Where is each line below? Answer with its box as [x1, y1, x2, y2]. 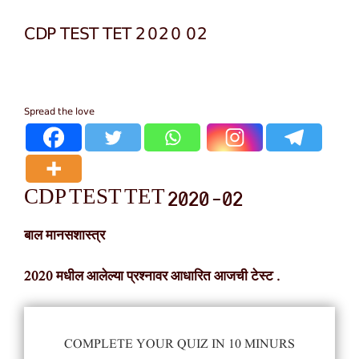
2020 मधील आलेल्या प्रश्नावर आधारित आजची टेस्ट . [24, 267, 283, 286]
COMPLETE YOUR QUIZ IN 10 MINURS [64, 336, 295, 354]
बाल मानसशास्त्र [24, 227, 108, 246]
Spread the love [24, 102, 95, 120]
